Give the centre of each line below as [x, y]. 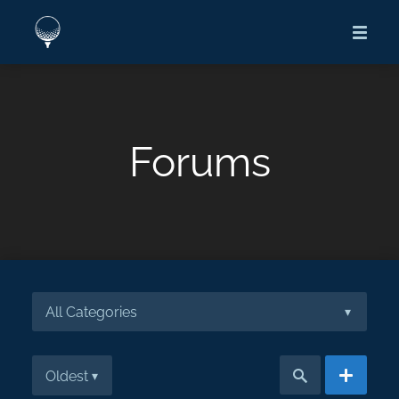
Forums [199, 162]
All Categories [92, 313]
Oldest [67, 376]
